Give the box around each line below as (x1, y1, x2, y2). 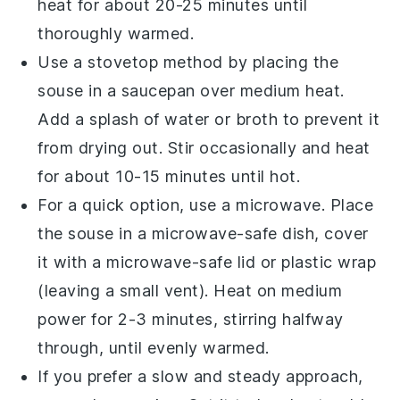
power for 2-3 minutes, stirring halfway (37, 309, 344, 329)
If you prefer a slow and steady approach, (37, 366, 363, 386)
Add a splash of (37, 109, 165, 129)
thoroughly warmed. (37, 23, 195, 43)
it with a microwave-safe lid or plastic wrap (37, 252, 377, 271)
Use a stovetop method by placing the (37, 52, 339, 71)
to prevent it (278, 109, 380, 129)
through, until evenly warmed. (37, 337, 270, 357)
